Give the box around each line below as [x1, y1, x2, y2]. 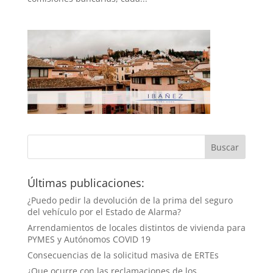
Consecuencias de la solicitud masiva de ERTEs [27, 249, 219, 261]
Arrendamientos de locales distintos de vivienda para [27, 221, 246, 233]
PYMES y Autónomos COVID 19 [27, 233, 151, 245]
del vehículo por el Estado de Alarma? [27, 205, 181, 218]
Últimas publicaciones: [27, 175, 144, 190]
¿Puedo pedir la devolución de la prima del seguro [27, 194, 233, 206]
